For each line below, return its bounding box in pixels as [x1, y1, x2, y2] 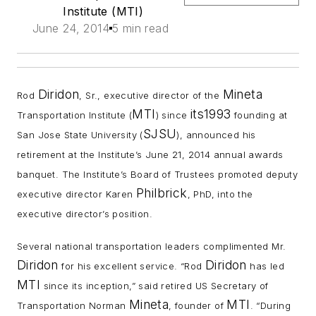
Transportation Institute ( [17, 109, 133, 121]
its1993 [190, 107, 231, 122]
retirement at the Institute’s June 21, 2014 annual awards [17, 149, 284, 161]
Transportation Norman [17, 299, 129, 311]
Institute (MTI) [63, 4, 144, 19]
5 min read [112, 21, 169, 36]
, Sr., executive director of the [79, 90, 223, 102]
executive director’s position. [17, 208, 152, 220]
